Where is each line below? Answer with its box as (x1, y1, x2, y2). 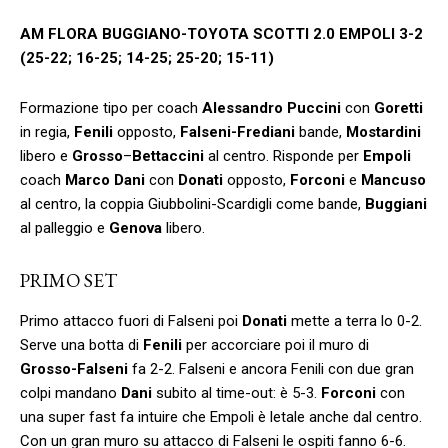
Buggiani (365, 194, 427, 213)
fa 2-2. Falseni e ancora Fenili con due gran (128, 359, 414, 378)
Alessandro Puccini (202, 98, 341, 117)
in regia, (20, 122, 74, 141)
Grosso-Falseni (20, 359, 128, 378)
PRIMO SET (20, 267, 117, 293)
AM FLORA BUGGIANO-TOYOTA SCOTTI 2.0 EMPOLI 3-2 (20, 24, 423, 43)
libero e (20, 146, 72, 165)
